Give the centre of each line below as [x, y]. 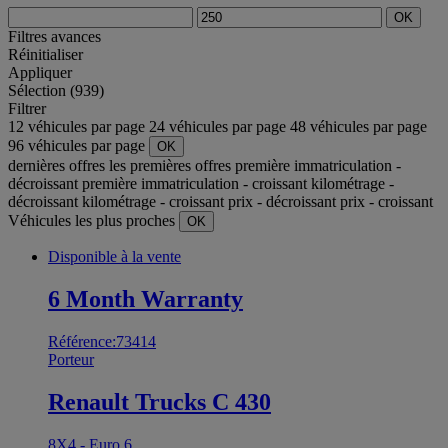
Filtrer [27, 108]
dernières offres [56, 165]
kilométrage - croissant [153, 201]
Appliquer [40, 72]
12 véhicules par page [78, 126]
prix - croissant [386, 201]
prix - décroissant [282, 201]
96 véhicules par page [78, 145]
